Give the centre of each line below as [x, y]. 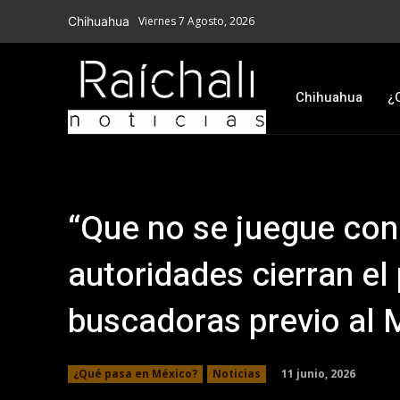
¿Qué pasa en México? [135, 374]
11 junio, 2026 [318, 374]
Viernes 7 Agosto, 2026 [196, 21]
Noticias [237, 374]
